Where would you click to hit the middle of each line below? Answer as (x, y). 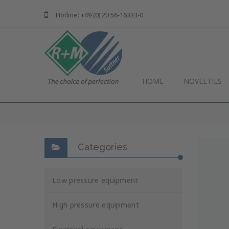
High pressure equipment (96, 205)
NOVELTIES (203, 81)
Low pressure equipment (95, 180)
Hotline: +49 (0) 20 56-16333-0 (99, 15)
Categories (102, 147)
